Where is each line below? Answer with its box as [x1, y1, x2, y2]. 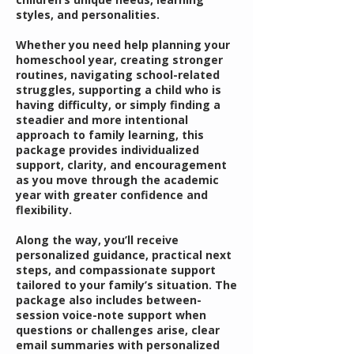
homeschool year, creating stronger [16, 51, 223, 67]
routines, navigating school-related [16, 66, 220, 82]
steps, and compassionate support [16, 262, 216, 277]
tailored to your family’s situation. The [16, 277, 237, 292]
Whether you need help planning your [16, 36, 230, 52]
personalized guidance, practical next [16, 247, 232, 262]
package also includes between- [16, 292, 201, 307]
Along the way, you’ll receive [16, 232, 179, 247]
